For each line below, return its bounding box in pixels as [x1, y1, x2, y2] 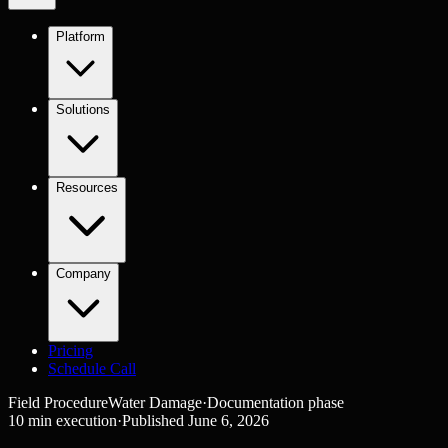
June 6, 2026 [188, 412, 269, 429]
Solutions [56, 102, 110, 117]
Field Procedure [8, 394, 108, 411]
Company [56, 266, 111, 281]
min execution [28, 412, 117, 429]
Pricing [48, 342, 93, 359]
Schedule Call [48, 360, 136, 377]
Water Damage [108, 394, 202, 411]
